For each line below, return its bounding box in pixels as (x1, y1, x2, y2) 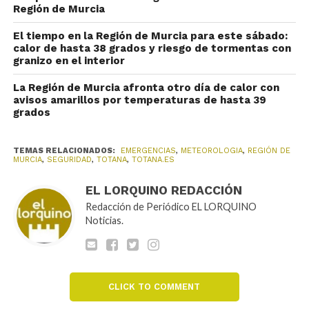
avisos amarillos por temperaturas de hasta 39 (12, 94, 266, 106)
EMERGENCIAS (120, 146, 176, 155)
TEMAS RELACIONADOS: (12, 146, 117, 155)
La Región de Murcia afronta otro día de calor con (12, 81, 279, 94)
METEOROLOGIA (180, 146, 243, 155)
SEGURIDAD (46, 155, 92, 164)
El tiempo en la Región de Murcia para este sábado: (12, 30, 288, 42)
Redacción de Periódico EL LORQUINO (85, 201, 257, 212)
